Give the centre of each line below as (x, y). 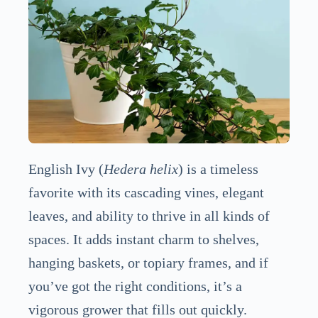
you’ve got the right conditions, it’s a (135, 286)
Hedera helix (141, 169)
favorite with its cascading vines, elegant (146, 192)
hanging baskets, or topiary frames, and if (148, 262)
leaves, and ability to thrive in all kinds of (149, 215)
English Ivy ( (66, 169)
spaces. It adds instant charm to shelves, (144, 239)
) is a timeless (218, 169)
